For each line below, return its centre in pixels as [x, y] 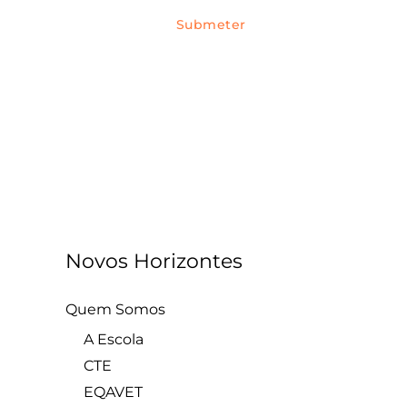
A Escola [114, 340]
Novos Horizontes [154, 262]
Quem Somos [115, 310]
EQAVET [113, 392]
